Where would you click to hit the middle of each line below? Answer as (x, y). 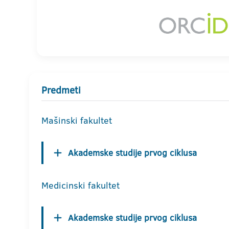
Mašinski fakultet (77, 121)
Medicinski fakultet (81, 186)
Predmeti (61, 90)
